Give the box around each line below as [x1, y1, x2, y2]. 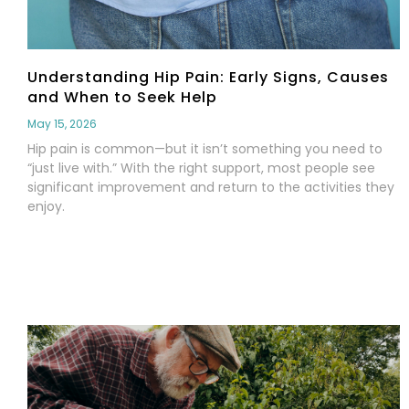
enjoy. [27, 196, 65, 215]
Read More [27, 244, 106, 264]
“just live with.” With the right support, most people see [27, 158, 375, 177]
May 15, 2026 [27, 115, 97, 131]
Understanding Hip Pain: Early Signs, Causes [27, 66, 389, 88]
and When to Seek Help [27, 86, 217, 108]
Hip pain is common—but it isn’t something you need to [27, 139, 383, 158]
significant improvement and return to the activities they [27, 177, 394, 196]
